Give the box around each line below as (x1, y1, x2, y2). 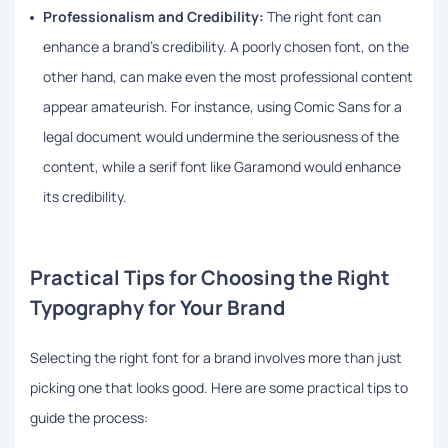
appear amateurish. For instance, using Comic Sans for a (43, 96, 402, 116)
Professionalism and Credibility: (43, 6, 264, 26)
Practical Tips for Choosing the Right (30, 263, 390, 291)
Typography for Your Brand (30, 293, 285, 321)
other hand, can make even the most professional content (43, 66, 413, 86)
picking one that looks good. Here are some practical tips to (30, 377, 408, 397)
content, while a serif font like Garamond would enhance (43, 156, 401, 176)
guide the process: (30, 407, 148, 427)
